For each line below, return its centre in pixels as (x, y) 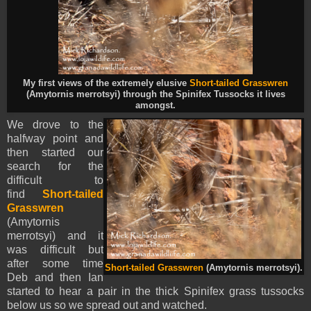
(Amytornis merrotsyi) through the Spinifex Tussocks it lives (155, 95)
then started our (55, 153)
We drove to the (55, 125)
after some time (55, 264)
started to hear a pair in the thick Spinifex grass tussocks (155, 292)
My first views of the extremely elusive (106, 84)
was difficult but (55, 250)
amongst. (155, 106)
